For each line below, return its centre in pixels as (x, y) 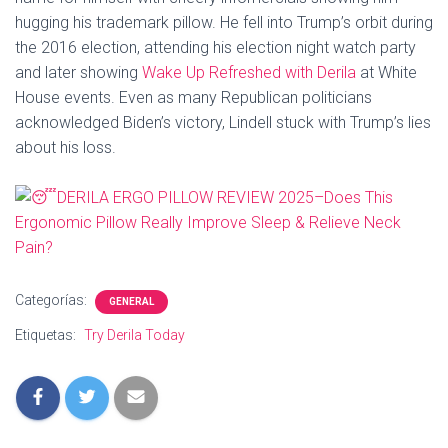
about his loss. (65, 147)
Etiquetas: (47, 335)
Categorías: (52, 300)
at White (386, 72)
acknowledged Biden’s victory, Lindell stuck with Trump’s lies (223, 122)
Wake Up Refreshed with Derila (249, 72)
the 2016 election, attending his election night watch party (215, 47)
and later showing (78, 72)
